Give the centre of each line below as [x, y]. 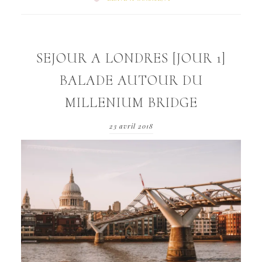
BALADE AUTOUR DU [131, 80]
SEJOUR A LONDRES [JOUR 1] [131, 58]
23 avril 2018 [131, 126]
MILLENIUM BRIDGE [131, 102]
